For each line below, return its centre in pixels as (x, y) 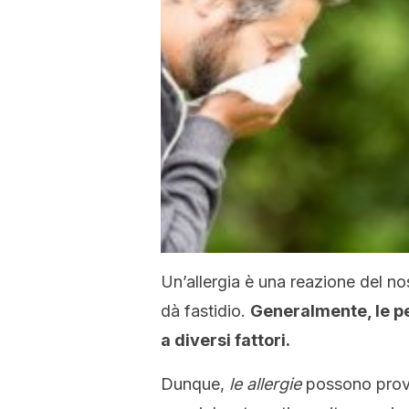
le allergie (265, 384)
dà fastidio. (205, 311)
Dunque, (195, 384)
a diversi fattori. (225, 340)
